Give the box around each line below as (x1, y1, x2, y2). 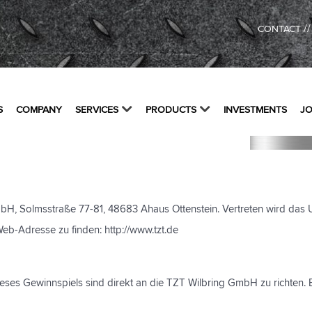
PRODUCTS (146, 105, 196, 116)
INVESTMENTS (224, 105, 287, 116)
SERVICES (75, 105, 118, 116)
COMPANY (16, 105, 62, 116)
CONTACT (257, 24, 301, 34)
